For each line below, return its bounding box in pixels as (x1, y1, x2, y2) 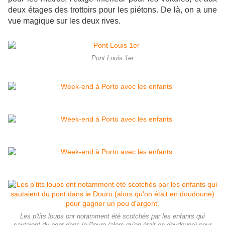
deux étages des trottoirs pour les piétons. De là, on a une (8, 6, 217, 15)
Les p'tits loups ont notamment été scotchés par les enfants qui (20, 213, 205, 220)
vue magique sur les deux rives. (8, 17, 121, 26)
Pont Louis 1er (91, 55, 134, 62)
